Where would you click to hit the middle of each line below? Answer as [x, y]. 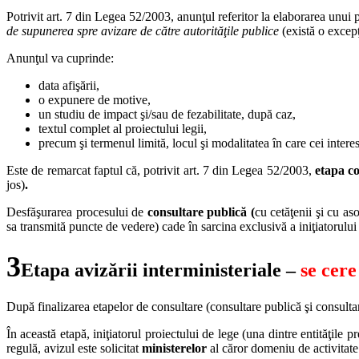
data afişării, [69, 86]
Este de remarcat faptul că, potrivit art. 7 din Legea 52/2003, [161, 171]
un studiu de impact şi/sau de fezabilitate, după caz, [167, 115]
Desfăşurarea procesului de [77, 212]
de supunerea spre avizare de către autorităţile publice [143, 31]
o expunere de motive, [95, 100]
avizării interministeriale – [188, 270]
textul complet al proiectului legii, [123, 129]
